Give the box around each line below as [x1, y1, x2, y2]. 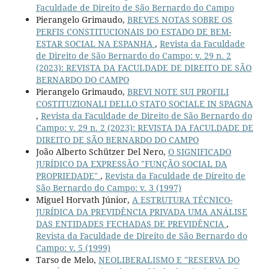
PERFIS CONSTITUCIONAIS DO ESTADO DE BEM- [35, 25, 231, 37]
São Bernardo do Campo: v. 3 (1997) [35, 181, 181, 193]
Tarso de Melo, [35, 253, 98, 265]
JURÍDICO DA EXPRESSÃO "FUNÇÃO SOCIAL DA [35, 157, 227, 169]
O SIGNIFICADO [168, 145, 231, 157]
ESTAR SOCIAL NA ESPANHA [35, 37, 155, 49]
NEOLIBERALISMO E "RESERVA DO [98, 253, 240, 265]
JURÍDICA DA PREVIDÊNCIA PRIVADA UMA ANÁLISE [35, 205, 247, 217]
